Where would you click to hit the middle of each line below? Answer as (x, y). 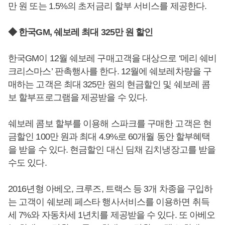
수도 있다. (27, 163)
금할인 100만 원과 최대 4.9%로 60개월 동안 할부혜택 (109, 137)
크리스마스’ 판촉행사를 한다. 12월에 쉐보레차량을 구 (110, 71)
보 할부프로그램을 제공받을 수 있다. (78, 97)
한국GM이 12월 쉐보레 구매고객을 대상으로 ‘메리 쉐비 (113, 58)
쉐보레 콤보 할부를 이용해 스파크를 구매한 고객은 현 (110, 124)
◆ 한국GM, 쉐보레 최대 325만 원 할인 (81, 32)
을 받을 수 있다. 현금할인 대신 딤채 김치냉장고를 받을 (112, 150)
